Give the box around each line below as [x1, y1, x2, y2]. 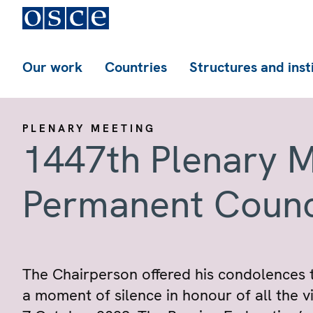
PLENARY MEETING [22, 122, 156, 136]
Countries [105, 58, 167, 76]
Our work [22, 58, 82, 76]
